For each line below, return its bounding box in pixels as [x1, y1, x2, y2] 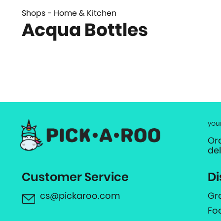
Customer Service [22, 168, 129, 185]
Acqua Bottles [22, 17, 148, 43]
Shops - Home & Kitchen [22, 7, 116, 19]
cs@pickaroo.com [40, 189, 120, 202]
